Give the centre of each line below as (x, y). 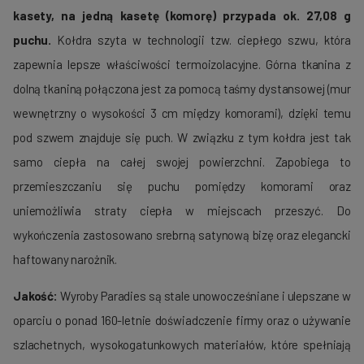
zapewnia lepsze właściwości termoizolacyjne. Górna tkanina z (182, 65)
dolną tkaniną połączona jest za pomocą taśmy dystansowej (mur (182, 89)
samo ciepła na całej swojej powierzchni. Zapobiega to (182, 162)
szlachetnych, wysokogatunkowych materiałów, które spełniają (182, 345)
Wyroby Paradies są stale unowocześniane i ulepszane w (204, 296)
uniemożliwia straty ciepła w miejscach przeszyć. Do (182, 211)
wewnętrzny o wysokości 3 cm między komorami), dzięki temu (182, 113)
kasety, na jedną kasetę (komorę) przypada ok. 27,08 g (182, 16)
